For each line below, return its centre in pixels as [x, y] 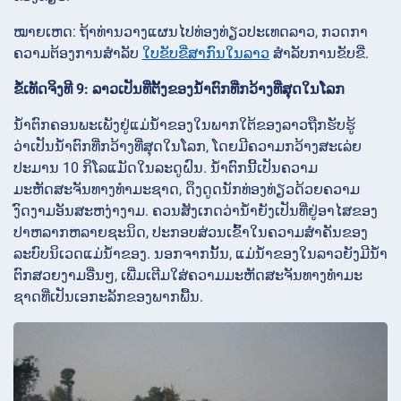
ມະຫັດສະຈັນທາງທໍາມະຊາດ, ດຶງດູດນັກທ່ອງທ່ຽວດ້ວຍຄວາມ [187, 190]
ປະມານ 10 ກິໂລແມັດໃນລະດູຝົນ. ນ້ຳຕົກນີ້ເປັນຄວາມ [166, 168]
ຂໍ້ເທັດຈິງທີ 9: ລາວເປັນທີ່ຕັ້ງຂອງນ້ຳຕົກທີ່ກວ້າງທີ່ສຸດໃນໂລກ [179, 90]
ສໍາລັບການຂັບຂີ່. [319, 54]
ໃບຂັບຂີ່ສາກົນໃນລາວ [206, 54]
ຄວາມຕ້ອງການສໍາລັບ [78, 54]
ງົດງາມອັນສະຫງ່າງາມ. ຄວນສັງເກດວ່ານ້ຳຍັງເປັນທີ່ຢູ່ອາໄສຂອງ [196, 211]
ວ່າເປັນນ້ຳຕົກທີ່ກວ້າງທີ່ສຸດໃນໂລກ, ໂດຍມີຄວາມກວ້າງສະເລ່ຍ [188, 147]
